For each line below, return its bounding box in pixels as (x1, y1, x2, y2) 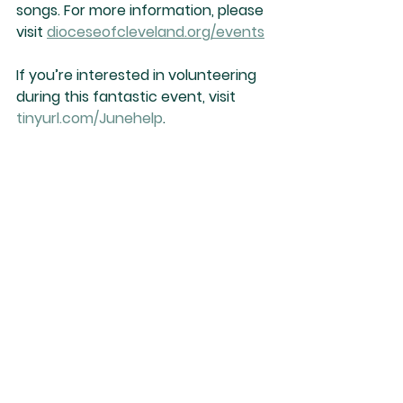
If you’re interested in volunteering (16, 65, 260, 85)
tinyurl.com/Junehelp (16, 108, 163, 129)
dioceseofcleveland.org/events (47, 22, 264, 42)
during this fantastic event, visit (16, 86, 239, 107)
